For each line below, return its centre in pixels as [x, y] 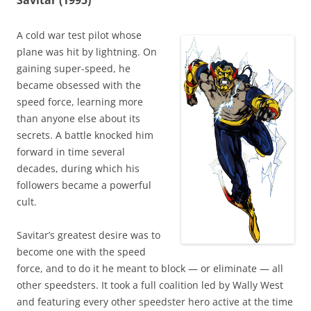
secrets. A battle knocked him [85, 135]
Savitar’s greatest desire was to [89, 235]
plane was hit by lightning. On [87, 52]
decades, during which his [78, 169]
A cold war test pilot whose [79, 35]
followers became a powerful [84, 185]
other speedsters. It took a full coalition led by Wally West [150, 285]
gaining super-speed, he [74, 69]
